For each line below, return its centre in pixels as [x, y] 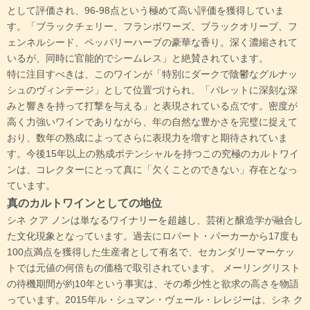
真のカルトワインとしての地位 [84, 203]
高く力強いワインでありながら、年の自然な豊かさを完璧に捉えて [152, 122]
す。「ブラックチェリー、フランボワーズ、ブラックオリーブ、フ [152, 27]
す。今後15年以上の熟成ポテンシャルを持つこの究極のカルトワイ [153, 154]
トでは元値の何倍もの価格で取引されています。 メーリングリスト [154, 268]
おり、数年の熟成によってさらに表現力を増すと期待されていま [147, 138]
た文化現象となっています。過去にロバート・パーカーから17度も [153, 236]
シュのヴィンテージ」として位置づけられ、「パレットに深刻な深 [152, 90]
